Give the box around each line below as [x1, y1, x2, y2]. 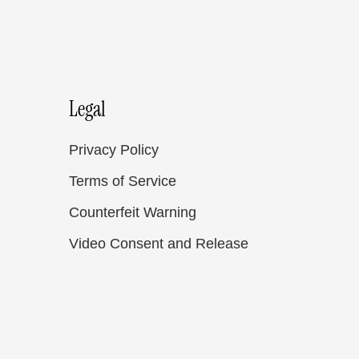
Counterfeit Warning [69, 204, 196, 220]
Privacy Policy [69, 142, 159, 158]
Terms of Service [69, 173, 176, 189]
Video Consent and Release [69, 236, 248, 252]
